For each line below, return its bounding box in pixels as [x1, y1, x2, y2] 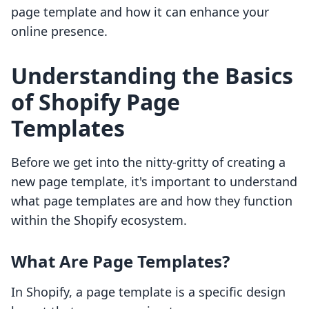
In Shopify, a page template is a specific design [11, 283, 286, 301]
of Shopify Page [11, 87, 180, 117]
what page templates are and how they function [11, 192, 292, 210]
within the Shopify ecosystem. [11, 212, 187, 229]
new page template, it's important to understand [11, 173, 297, 190]
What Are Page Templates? [11, 250, 230, 273]
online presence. [11, 23, 108, 40]
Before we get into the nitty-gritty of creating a [11, 154, 286, 171]
